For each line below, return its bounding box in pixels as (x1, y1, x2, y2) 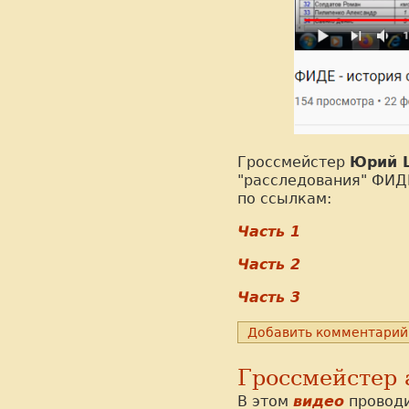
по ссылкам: (237, 189, 331, 207)
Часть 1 (237, 222, 300, 240)
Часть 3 (237, 288, 300, 306)
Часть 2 (237, 255, 300, 273)
